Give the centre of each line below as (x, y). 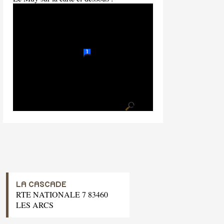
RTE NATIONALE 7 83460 (62, 194)
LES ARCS (35, 205)
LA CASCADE (41, 185)
